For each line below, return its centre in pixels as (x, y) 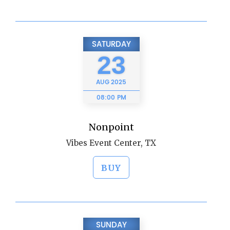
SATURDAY (111, 44)
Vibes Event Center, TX (111, 143)
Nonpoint (111, 127)
